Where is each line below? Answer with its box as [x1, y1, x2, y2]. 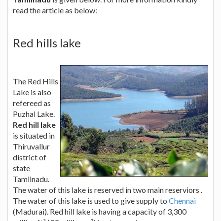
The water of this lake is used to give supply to [13, 195, 169, 205]
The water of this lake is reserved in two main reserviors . [13, 184, 202, 194]
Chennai [169, 195, 196, 205]
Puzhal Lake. [13, 109, 55, 118]
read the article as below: [13, 5, 97, 15]
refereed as [13, 98, 51, 108]
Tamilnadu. [13, 174, 49, 184]
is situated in [13, 130, 55, 140]
